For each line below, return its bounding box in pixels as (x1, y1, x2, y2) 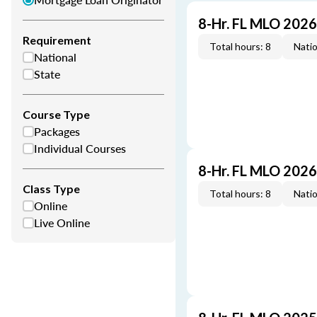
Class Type (23, 182, 80, 195)
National (34, 49, 76, 65)
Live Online (34, 214, 90, 231)
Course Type (23, 108, 90, 121)
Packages (34, 123, 80, 139)
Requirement (23, 33, 91, 47)
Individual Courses (34, 140, 126, 156)
